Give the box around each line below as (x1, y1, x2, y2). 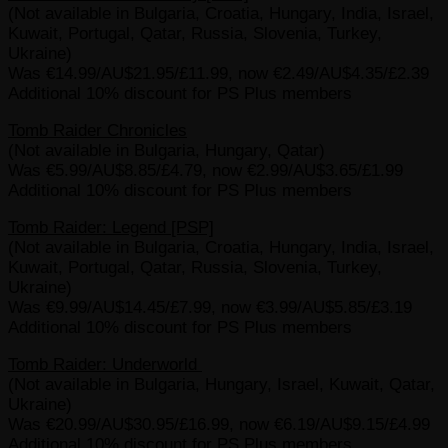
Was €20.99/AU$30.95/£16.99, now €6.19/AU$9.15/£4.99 (8, 415, 430, 435)
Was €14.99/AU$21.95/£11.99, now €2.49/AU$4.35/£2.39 (8, 64, 429, 84)
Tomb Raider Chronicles (8, 121, 187, 141)
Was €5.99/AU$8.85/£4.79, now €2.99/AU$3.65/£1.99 (8, 161, 403, 181)
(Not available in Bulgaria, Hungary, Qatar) (8, 141, 325, 161)
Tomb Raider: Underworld (8, 355, 202, 375)
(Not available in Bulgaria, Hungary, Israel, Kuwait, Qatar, (8, 375, 435, 395)
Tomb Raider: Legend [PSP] (8, 218, 214, 238)
